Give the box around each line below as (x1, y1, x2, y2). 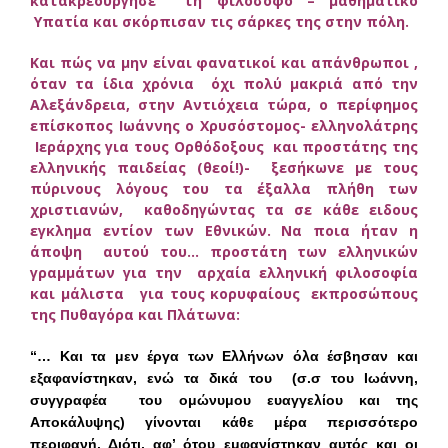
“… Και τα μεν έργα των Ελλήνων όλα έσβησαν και (30, 347, 418, 364)
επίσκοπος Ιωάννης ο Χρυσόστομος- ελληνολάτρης (30, 115, 418, 135)
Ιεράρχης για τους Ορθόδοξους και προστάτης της (30, 136, 418, 156)
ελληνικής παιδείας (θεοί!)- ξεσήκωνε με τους (30, 157, 418, 177)
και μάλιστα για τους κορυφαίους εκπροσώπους (30, 283, 418, 303)
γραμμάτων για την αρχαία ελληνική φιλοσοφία (30, 262, 418, 282)
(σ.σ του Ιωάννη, (291, 369, 418, 386)
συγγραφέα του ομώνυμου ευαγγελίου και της (30, 391, 418, 408)
